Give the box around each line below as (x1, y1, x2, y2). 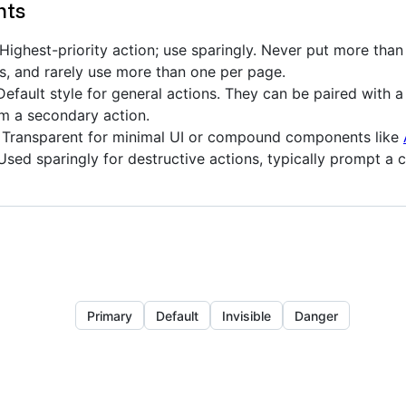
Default (155, 307, 198, 324)
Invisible (221, 307, 271, 324)
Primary (86, 307, 132, 324)
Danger (294, 307, 338, 324)
